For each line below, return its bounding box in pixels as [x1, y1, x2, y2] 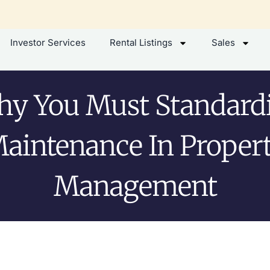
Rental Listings [109, 37, 172, 48]
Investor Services [10, 37, 86, 48]
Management [53, 169, 217, 203]
